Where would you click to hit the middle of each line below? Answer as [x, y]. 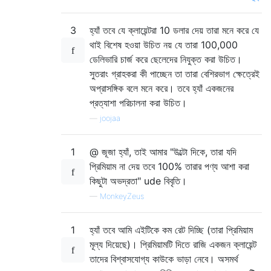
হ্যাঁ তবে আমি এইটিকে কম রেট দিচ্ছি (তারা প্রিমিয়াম [171, 230]
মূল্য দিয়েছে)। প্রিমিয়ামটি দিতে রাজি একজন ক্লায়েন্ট [173, 244]
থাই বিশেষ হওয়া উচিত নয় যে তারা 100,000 [164, 44]
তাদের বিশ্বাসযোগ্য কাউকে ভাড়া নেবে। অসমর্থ [164, 259]
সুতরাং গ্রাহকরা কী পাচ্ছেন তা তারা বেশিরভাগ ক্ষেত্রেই [175, 73]
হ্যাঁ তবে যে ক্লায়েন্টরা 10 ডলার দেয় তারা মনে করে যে [174, 30]
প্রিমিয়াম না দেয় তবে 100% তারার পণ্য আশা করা [169, 166]
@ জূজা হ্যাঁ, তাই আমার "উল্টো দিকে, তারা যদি [163, 152]
